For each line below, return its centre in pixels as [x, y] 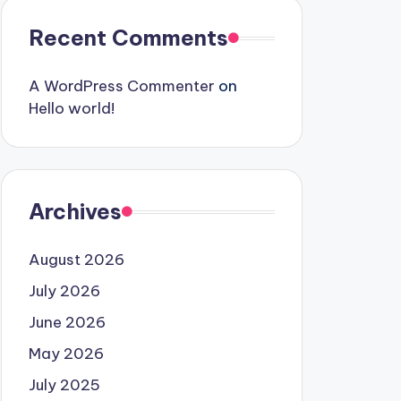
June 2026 [67, 322]
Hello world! [71, 108]
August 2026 [76, 260]
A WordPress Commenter [121, 86]
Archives [75, 211]
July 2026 [64, 291]
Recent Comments [128, 38]
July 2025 [64, 385]
